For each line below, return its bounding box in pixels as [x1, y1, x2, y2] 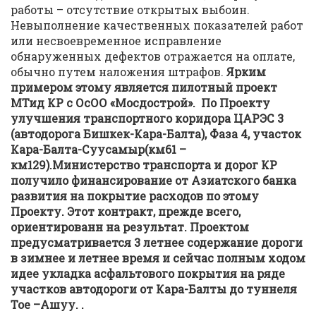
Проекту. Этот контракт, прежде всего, [11, 204, 241, 219]
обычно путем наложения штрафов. [11, 64, 226, 79]
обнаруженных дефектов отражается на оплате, [11, 49, 295, 63]
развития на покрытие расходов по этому [11, 188, 259, 203]
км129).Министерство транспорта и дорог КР [11, 157, 277, 172]
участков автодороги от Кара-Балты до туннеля [11, 281, 297, 296]
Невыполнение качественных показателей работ [11, 18, 303, 32]
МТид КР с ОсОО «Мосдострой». [11, 95, 195, 110]
